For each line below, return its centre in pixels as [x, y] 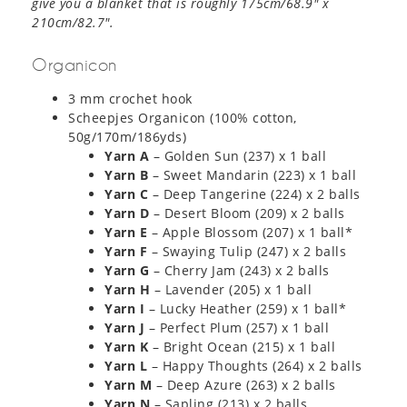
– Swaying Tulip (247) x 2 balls [247, 251]
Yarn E [126, 232]
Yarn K [126, 346]
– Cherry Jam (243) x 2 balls [239, 270]
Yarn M [128, 384]
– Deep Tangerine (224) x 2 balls [254, 194]
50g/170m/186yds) [127, 136]
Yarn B [126, 174]
